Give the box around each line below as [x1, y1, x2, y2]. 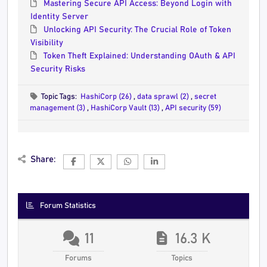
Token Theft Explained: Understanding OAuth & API [43, 52, 235, 60]
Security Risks [30, 65, 85, 73]
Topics [171, 254, 193, 262]
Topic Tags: [41, 93, 81, 101]
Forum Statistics [40, 202, 97, 210]
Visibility [30, 39, 63, 47]
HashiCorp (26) [80, 93, 134, 101]
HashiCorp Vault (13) [91, 104, 162, 112]
